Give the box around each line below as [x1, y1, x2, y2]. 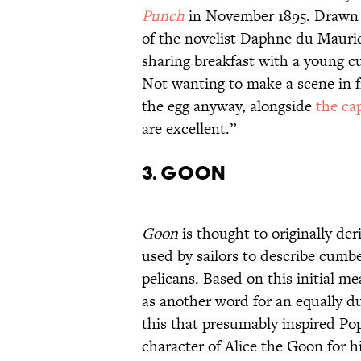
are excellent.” [142, 118, 236, 140]
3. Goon [142, 161, 226, 185]
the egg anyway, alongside [142, 95, 316, 118]
